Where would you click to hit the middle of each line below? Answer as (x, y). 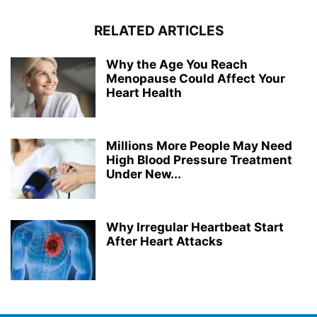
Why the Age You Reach (177, 65)
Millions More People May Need (199, 146)
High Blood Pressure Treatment (199, 160)
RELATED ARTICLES (158, 31)
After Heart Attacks (165, 242)
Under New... (144, 174)
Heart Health (144, 93)
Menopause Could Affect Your (196, 79)
